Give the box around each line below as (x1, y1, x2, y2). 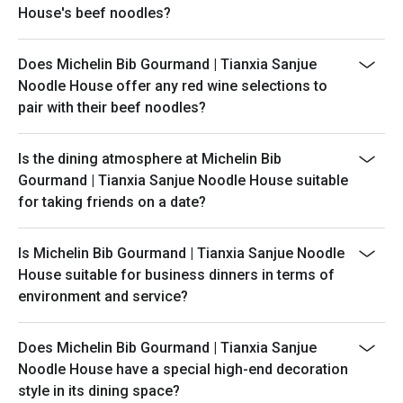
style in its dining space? (18, 382, 180, 399)
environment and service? (18, 288, 188, 305)
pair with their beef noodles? (18, 99, 206, 116)
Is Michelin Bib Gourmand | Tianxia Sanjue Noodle (18, 245, 345, 262)
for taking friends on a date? (18, 193, 206, 210)
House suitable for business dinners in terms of (18, 266, 335, 283)
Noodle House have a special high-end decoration (18, 361, 348, 378)
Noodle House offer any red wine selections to (18, 77, 327, 94)
